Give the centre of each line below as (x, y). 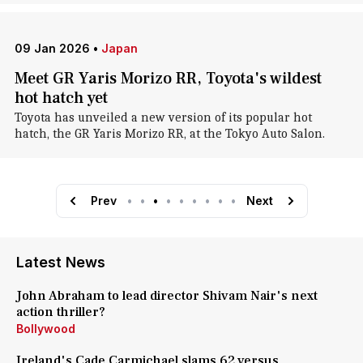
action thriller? (61, 312)
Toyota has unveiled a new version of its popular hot (163, 117)
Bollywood (46, 329)
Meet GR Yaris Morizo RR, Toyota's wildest (168, 79)
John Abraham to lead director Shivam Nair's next (167, 296)
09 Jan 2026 (52, 48)
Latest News (61, 262)
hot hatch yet (61, 98)
